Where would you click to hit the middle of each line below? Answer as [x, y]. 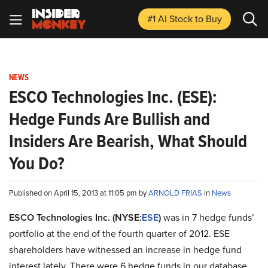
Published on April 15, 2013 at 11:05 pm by [79, 193]
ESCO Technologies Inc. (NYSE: [75, 217]
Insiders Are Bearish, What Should [128, 141]
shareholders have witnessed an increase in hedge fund [125, 249]
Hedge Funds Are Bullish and [109, 119]
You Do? [37, 163]
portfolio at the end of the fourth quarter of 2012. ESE [119, 233]
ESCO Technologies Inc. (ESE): [113, 97]
